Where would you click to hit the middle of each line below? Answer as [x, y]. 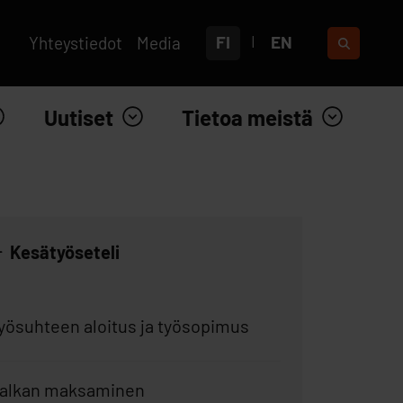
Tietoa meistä [248, 117]
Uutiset [79, 117]
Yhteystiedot [76, 43]
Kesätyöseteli [64, 252]
